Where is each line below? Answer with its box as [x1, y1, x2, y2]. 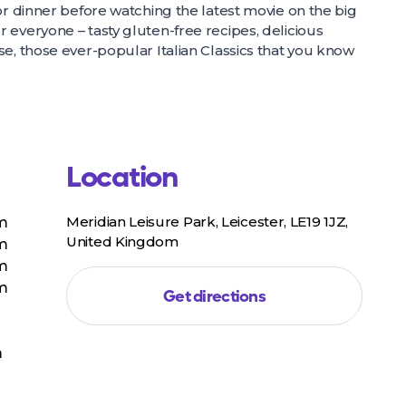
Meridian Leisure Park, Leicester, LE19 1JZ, [66, 213, 349, 230]
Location [66, 159, 178, 197]
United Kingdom [66, 233, 179, 250]
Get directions [163, 286, 266, 307]
